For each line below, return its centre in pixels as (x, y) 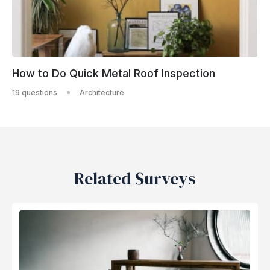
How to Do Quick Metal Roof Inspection (114, 73)
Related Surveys (135, 178)
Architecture (102, 92)
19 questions (35, 92)
